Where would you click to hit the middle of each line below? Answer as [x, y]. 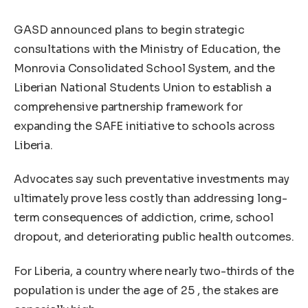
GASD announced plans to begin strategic [129, 30]
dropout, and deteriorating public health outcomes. [154, 237]
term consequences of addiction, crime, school [144, 218]
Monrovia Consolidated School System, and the [144, 68]
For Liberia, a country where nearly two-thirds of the [154, 271]
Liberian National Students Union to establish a [143, 87]
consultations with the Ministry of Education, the [147, 49]
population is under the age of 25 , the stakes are [146, 290]
